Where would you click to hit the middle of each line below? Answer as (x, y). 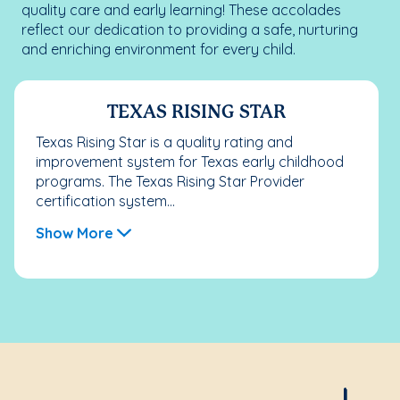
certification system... (105, 201)
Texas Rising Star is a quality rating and (164, 142)
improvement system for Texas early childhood (190, 162)
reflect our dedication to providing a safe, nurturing (190, 30)
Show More (75, 233)
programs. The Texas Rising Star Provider (170, 182)
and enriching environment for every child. (158, 50)
